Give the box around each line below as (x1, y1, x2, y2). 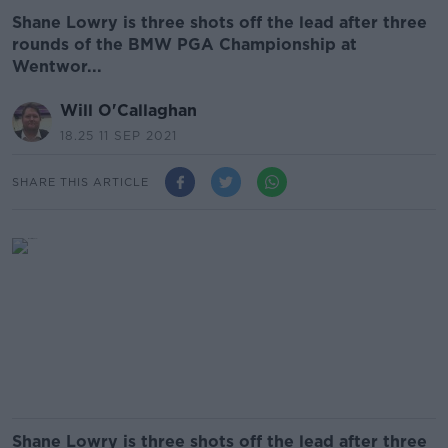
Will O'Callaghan (60, 101, 197, 120)
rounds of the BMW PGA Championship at (12, 35, 357, 54)
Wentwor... (12, 57, 102, 76)
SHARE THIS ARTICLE (12, 174, 149, 189)
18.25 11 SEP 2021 (60, 128, 177, 143)
